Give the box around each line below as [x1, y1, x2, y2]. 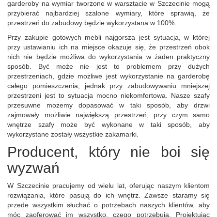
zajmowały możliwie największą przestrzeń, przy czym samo [7, 111, 210, 119]
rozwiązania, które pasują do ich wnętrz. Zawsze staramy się [7, 191, 210, 199]
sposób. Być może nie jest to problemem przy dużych [7, 62, 210, 70]
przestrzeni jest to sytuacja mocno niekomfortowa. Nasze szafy [7, 92, 210, 99]
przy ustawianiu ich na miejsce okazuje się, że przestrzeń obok [7, 43, 210, 51]
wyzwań [7, 160, 60, 176]
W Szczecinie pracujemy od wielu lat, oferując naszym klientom [7, 182, 210, 189]
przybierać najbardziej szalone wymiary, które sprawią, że [7, 9, 210, 17]
